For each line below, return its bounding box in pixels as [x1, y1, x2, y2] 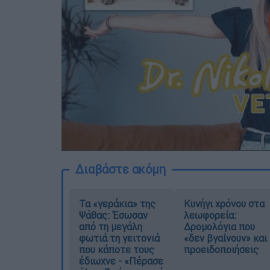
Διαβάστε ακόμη [75, 162, 166, 177]
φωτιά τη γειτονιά [79, 232, 160, 245]
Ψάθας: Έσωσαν [79, 209, 148, 222]
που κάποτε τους [79, 243, 154, 256]
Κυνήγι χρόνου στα [183, 198, 265, 210]
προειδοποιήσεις [183, 243, 259, 256]
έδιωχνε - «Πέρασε [79, 255, 163, 268]
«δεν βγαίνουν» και [183, 232, 267, 245]
